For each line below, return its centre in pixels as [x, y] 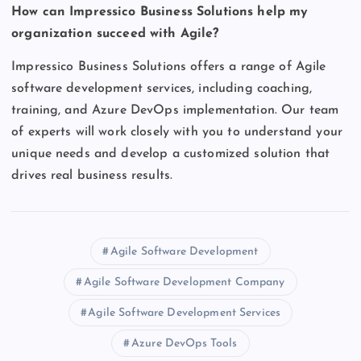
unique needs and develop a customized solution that [171, 154]
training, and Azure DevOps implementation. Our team [175, 110]
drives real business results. [92, 175]
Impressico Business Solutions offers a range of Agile [169, 66]
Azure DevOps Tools [184, 343]
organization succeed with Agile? [115, 33]
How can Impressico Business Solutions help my [160, 12]
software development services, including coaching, [162, 88]
